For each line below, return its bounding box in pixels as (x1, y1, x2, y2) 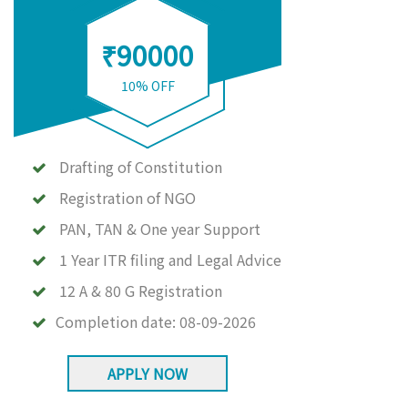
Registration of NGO (59, 187, 196, 209)
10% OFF (120, 76, 175, 95)
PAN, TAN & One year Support (59, 218, 260, 240)
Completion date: (56, 311, 179, 332)
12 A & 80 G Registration (59, 280, 222, 301)
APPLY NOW (107, 362, 188, 384)
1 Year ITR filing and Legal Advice (59, 249, 281, 270)
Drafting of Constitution (59, 156, 222, 178)
